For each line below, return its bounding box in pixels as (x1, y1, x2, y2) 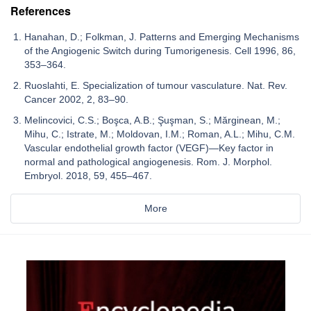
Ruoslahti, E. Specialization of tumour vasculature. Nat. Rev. (24, 79, 287, 91)
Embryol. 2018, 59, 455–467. (24, 169, 152, 181)
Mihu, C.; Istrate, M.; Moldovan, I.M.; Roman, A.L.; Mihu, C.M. (24, 128, 295, 140)
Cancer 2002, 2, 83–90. (24, 93, 128, 105)
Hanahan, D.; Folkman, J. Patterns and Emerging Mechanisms (24, 31, 299, 42)
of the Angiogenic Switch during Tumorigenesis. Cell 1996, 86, (24, 44, 296, 56)
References (10, 2, 71, 19)
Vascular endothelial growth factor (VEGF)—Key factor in (24, 142, 274, 153)
